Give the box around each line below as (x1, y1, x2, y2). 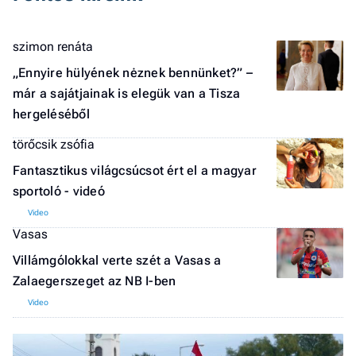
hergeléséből (13, 106, 90, 122)
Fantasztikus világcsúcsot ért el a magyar (13, 163, 257, 178)
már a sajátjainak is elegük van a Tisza (13, 86, 241, 101)
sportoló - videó (13, 184, 105, 199)
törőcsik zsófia (13, 137, 95, 152)
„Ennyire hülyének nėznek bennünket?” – (13, 65, 253, 80)
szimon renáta (13, 39, 93, 54)
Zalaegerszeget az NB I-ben (13, 273, 176, 288)
